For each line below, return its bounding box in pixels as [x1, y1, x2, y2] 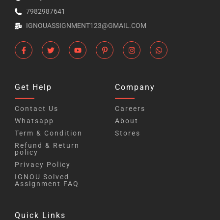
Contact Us [15, 105, 58, 113]
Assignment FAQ [15, 180, 79, 188]
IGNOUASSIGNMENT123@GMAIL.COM [26, 22, 146, 30]
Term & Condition [15, 129, 82, 137]
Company [115, 82, 155, 92]
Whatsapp [15, 117, 54, 125]
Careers [115, 105, 145, 113]
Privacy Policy [15, 161, 71, 169]
